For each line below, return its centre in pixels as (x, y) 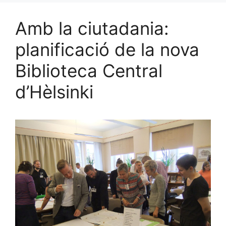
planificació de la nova (107, 49)
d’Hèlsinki (54, 92)
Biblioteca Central (89, 71)
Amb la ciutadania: (92, 28)
